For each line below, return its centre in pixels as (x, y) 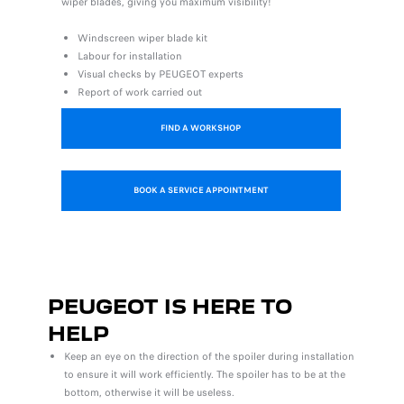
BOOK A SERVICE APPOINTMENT (201, 191)
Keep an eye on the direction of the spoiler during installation (209, 357)
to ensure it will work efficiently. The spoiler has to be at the (204, 375)
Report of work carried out (139, 92)
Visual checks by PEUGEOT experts (160, 74)
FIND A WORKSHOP (201, 129)
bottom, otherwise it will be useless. (149, 393)
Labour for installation (129, 56)
